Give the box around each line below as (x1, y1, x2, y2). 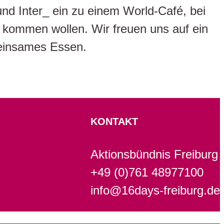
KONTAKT (90, 115, 138, 127)
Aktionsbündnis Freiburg (90, 147, 218, 161)
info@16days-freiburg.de (90, 183, 220, 197)
